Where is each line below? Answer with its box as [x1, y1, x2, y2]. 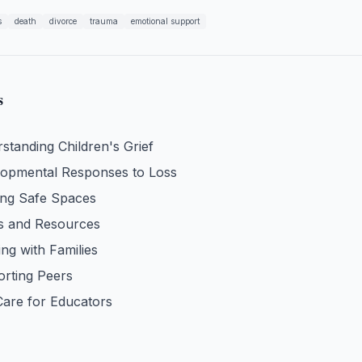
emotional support [131, 16, 200, 26]
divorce [49, 16, 77, 26]
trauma [90, 16, 118, 26]
